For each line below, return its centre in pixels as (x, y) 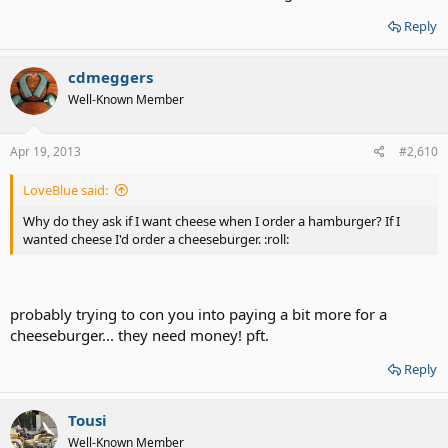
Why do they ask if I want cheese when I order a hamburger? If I (211, 220)
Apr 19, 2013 (45, 151)
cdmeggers (110, 77)
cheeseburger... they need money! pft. (139, 335)
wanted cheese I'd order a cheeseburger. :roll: (156, 238)
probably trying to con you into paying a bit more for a (198, 314)
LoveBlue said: (65, 189)
